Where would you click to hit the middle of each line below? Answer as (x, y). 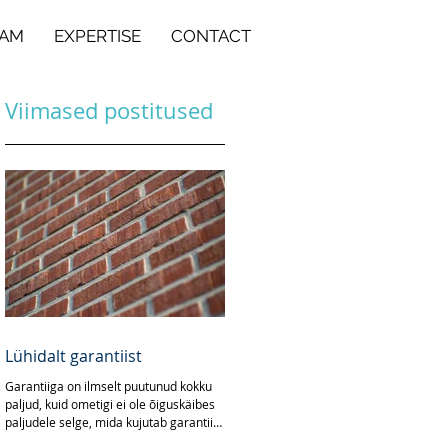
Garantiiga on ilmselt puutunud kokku (108, 386)
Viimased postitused (109, 110)
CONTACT (211, 36)
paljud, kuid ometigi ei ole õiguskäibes (110, 404)
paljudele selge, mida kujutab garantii (109, 422)
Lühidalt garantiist (73, 356)
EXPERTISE (97, 36)
